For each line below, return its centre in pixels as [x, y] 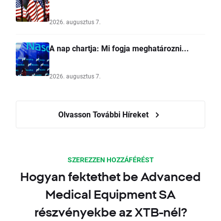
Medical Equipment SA [110, 195]
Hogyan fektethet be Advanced [110, 177]
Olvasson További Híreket [104, 114]
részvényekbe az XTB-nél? [110, 212]
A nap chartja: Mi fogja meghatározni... [119, 48]
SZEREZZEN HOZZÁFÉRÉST [110, 160]
